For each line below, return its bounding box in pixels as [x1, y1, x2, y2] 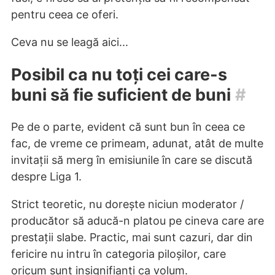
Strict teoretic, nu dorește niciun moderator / [11, 198, 244, 211]
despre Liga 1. [11, 170, 82, 184]
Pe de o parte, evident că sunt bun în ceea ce [11, 120, 245, 134]
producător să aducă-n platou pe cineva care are [11, 214, 264, 228]
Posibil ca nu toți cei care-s [11, 64, 227, 85]
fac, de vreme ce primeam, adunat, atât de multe [11, 137, 263, 150]
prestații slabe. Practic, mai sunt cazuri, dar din [11, 231, 253, 244]
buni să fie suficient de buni [11, 84, 231, 105]
